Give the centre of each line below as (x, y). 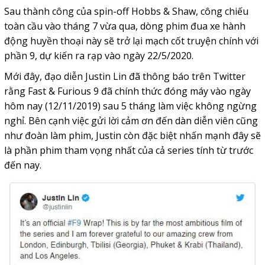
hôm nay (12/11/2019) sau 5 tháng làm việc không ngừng (130, 106)
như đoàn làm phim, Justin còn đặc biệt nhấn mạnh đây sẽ (132, 136)
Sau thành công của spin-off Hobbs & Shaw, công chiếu (126, 12)
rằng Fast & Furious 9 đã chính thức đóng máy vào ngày (127, 91)
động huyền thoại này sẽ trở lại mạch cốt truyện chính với (131, 41)
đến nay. (22, 165)
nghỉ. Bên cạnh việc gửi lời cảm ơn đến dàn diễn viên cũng (131, 121)
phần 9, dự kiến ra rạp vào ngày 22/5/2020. (98, 56)
